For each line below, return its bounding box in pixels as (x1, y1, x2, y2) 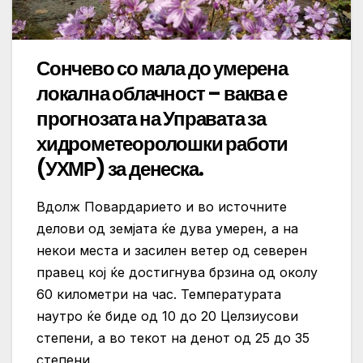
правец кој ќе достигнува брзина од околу (36, 264, 318, 281)
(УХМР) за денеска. (36, 156, 203, 183)
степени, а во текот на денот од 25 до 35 (36, 330, 310, 347)
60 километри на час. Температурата (36, 286, 281, 303)
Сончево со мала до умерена (36, 55, 288, 83)
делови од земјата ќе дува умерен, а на (36, 220, 298, 237)
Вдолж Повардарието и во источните (36, 199, 287, 216)
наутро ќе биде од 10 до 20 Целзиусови (36, 308, 298, 325)
